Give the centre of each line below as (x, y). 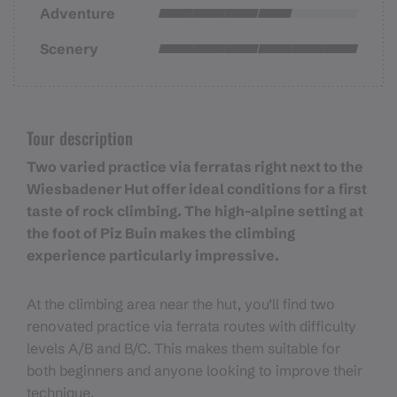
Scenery (69, 48)
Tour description (80, 137)
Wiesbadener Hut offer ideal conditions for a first (197, 189)
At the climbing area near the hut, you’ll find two (181, 304)
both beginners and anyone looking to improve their (195, 371)
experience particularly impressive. (153, 256)
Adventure (78, 13)
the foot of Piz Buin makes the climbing (161, 234)
